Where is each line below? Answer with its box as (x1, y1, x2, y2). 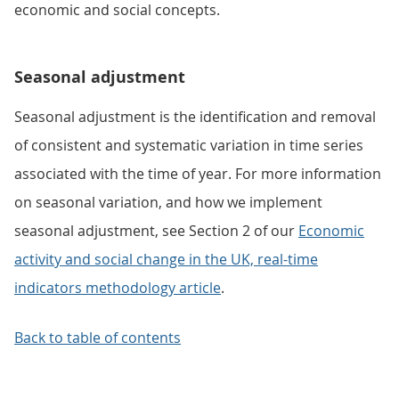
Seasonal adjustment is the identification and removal (14, 107, 376, 126)
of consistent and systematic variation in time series (14, 135, 363, 155)
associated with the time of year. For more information (14, 164, 381, 183)
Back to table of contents (14, 328, 181, 347)
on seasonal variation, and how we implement (14, 192, 322, 212)
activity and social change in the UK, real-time (14, 249, 318, 269)
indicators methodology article (14, 278, 221, 297)
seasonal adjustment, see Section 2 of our (14, 221, 298, 240)
